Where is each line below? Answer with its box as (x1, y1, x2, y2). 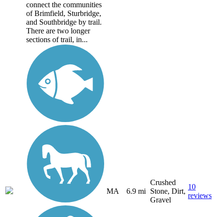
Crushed (150, 178, 176, 187)
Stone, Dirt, (150, 187, 186, 196)
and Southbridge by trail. (26, 18, 102, 27)
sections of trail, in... (26, 35, 88, 44)
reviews (188, 191, 212, 200)
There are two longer (26, 27, 90, 35)
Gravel (150, 196, 171, 204)
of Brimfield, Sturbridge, (26, 9, 101, 18)
